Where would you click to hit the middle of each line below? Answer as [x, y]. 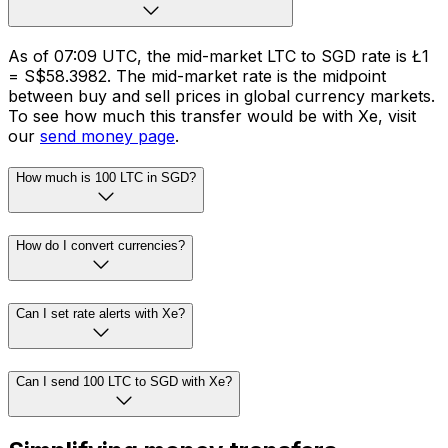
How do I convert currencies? [100, 246]
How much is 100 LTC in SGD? [106, 178]
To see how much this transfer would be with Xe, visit [212, 115]
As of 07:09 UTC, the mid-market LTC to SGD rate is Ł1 [218, 55]
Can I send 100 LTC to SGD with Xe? [124, 381]
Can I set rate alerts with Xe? [100, 313]
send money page [107, 135]
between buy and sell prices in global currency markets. [221, 95]
